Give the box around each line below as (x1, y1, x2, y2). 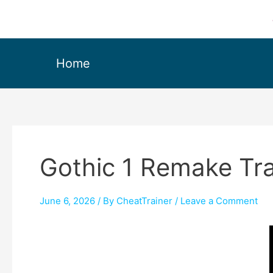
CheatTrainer (116, 195, 172, 207)
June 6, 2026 (40, 195, 95, 207)
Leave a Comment (180, 195, 258, 207)
